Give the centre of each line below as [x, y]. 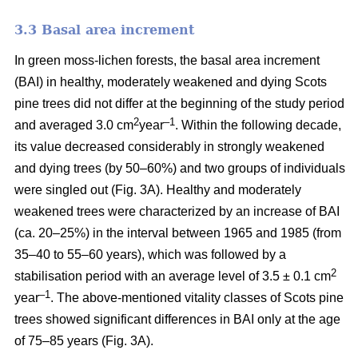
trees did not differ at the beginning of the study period [193, 103]
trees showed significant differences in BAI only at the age [177, 319]
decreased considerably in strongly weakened [195, 146]
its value [38, 146]
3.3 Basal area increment [104, 30]
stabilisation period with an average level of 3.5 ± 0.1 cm [173, 276]
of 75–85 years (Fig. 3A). [84, 340]
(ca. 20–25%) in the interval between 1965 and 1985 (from [178, 233]
